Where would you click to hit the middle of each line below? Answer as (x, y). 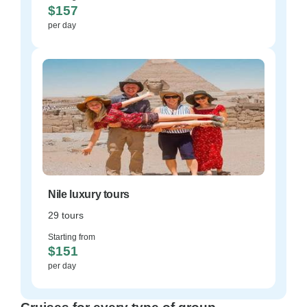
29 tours (66, 215)
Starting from (72, 237)
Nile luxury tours (89, 194)
